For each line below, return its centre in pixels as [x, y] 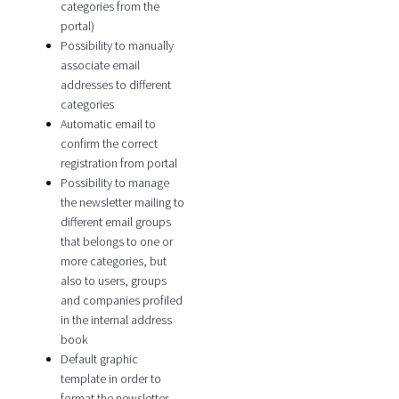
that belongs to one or [116, 242]
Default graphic [99, 359]
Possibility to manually [117, 46]
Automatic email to [108, 124]
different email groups [115, 222]
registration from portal [118, 163]
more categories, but [113, 261]
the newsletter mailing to [122, 203]
